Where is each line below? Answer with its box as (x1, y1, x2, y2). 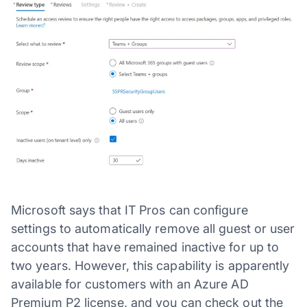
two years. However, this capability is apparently (11, 258, 290, 273)
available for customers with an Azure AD (11, 276, 249, 291)
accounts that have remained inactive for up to (11, 239, 280, 254)
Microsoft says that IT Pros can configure (11, 202, 248, 217)
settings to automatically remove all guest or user (11, 221, 295, 236)
